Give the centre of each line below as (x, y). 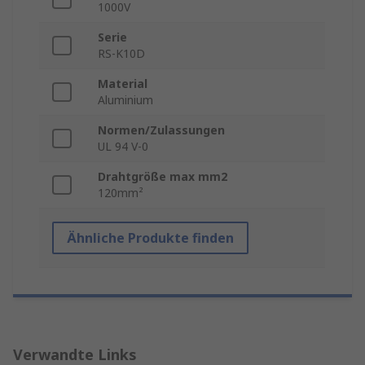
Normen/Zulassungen (161, 130)
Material (123, 84)
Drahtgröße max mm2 (163, 177)
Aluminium (125, 100)
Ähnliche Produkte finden (150, 238)
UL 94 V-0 (123, 147)
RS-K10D (121, 54)
